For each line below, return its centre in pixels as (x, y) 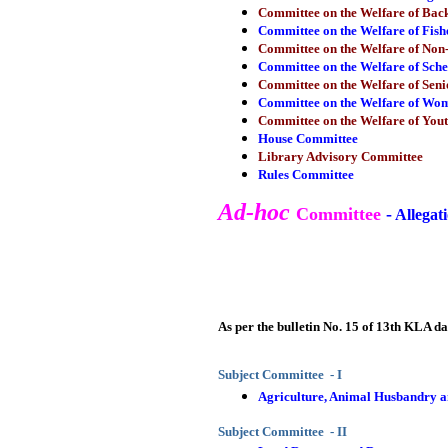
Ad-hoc (254, 212)
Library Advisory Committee (340, 156)
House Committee (308, 138)
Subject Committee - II (282, 431)
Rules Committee (306, 174)
